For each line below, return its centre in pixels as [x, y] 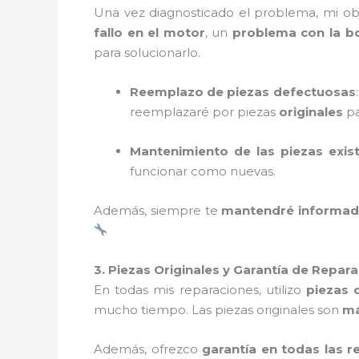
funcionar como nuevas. [203, 171]
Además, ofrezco [148, 349]
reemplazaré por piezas [204, 111]
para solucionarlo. [147, 52]
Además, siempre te [158, 210]
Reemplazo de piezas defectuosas [243, 91]
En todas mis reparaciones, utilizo [200, 289]
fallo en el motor [149, 32]
